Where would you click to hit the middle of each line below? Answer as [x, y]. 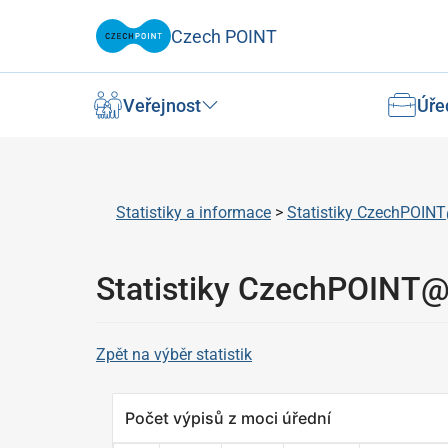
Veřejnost [162, 105]
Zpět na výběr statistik [174, 354]
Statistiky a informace [193, 212]
